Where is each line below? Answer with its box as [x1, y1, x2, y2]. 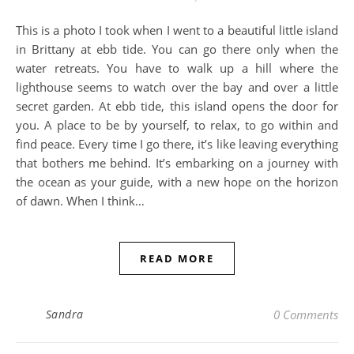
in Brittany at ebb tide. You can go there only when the [16, 41, 338, 57]
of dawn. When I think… [16, 193, 145, 209]
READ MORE [140, 251, 214, 265]
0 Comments [273, 307, 338, 322]
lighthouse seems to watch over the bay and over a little [16, 79, 338, 95]
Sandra [45, 307, 84, 322]
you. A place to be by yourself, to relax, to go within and [16, 117, 338, 133]
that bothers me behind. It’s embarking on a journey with [16, 155, 338, 171]
